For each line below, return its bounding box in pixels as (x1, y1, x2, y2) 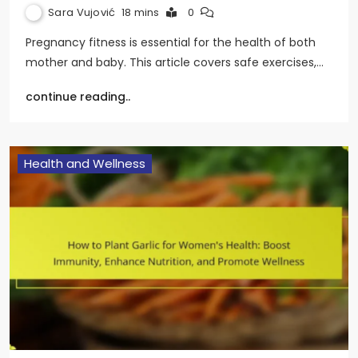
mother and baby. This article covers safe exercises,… (26, 54, 324, 71)
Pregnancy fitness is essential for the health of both (26, 34, 316, 51)
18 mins (121, 5, 160, 21)
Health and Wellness (24, 155, 145, 173)
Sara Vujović (48, 5, 116, 21)
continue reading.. (26, 89, 130, 105)
